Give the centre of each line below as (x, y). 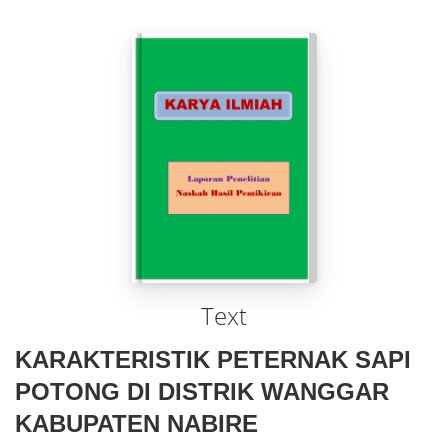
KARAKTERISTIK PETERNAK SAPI (213, 359)
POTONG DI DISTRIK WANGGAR (202, 391)
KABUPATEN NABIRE (136, 423)
